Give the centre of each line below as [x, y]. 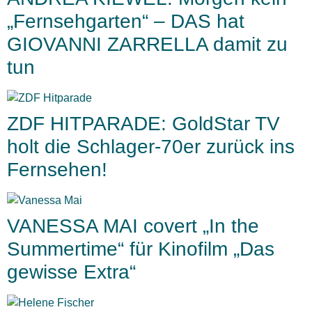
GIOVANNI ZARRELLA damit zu [147, 45]
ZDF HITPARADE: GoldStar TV [143, 124]
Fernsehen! [57, 170]
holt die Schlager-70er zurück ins [151, 147]
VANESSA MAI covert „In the [133, 226]
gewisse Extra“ [71, 272]
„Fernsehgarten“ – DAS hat [126, 22]
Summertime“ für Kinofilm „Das [141, 249]
